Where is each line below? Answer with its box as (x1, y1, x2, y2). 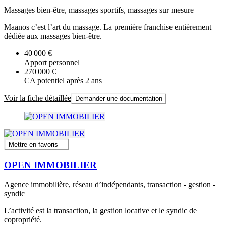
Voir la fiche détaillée (4, 93, 71, 102)
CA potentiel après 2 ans (24, 76, 102, 85)
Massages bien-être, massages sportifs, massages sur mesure (4, 5, 194, 14)
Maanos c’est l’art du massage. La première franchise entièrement (4, 22, 211, 31)
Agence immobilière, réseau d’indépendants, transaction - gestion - (4, 180, 215, 189)
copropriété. (4, 215, 42, 224)
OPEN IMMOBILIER (4, 159, 97, 171)
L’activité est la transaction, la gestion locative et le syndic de (4, 206, 197, 215)
